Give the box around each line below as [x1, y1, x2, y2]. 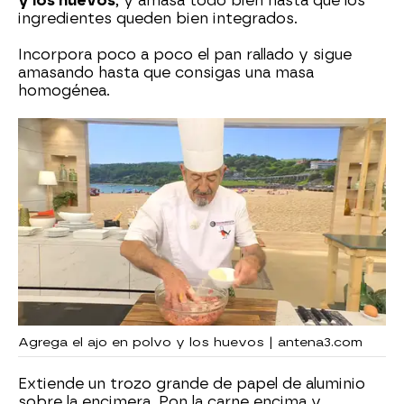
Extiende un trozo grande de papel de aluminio [18, 374, 365, 392]
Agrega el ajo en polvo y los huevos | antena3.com [18, 334, 363, 350]
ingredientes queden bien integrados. [18, 10, 298, 28]
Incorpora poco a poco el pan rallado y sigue [18, 46, 352, 64]
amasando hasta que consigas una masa [18, 64, 314, 82]
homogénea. [18, 82, 110, 100]
